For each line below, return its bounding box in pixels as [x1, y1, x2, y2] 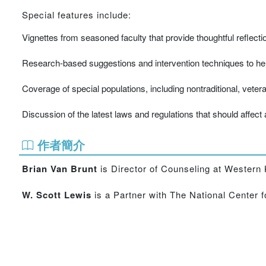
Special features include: [22, 8, 131, 21]
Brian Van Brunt [22, 162, 97, 175]
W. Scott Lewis [22, 188, 91, 201]
